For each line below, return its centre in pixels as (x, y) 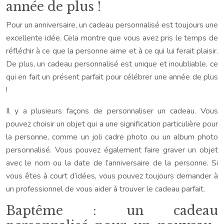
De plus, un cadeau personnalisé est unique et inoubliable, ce (112, 64)
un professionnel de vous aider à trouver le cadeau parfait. (105, 189)
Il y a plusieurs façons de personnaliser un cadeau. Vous (112, 111)
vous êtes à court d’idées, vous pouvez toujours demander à (112, 176)
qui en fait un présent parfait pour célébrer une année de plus (112, 77)
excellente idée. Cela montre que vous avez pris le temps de (112, 38)
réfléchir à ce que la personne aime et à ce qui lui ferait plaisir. (112, 51)
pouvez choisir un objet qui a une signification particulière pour (112, 124)
